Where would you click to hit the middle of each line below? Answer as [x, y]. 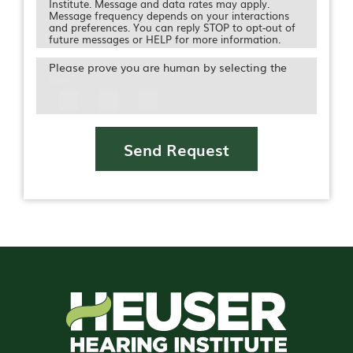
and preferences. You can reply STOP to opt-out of [172, 27]
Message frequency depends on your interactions [169, 15]
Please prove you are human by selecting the [168, 67]
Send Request [176, 149]
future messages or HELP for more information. [165, 39]
